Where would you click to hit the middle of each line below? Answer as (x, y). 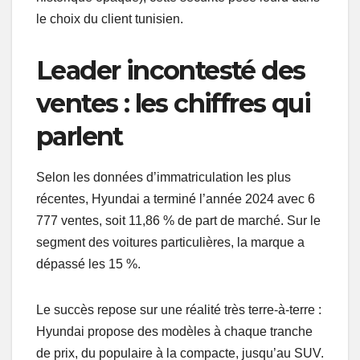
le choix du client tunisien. (110, 18)
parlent (80, 136)
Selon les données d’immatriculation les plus (164, 178)
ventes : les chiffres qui (173, 103)
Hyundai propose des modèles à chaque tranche (174, 332)
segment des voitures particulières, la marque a (170, 243)
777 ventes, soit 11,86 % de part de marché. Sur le (178, 221)
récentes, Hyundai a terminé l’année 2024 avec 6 (176, 199)
